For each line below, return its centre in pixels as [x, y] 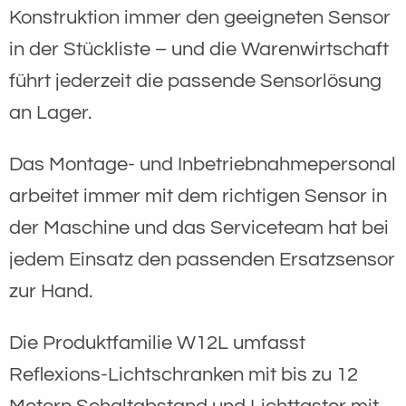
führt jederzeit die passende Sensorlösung [195, 81]
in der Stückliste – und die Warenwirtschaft [199, 49]
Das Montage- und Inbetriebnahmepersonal [203, 164]
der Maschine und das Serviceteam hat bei [199, 227]
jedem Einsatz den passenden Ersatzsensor [202, 259]
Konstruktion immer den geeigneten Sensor [200, 17]
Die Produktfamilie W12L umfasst [157, 343]
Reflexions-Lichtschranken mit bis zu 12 [184, 374]
